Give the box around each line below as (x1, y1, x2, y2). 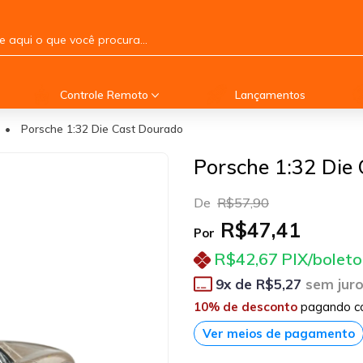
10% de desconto (194, 298, 297, 314)
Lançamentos (234, 87, 305, 102)
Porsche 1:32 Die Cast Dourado (21, 122, 183, 136)
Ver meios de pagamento (203, 325, 355, 341)
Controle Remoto (59, 87, 152, 102)
